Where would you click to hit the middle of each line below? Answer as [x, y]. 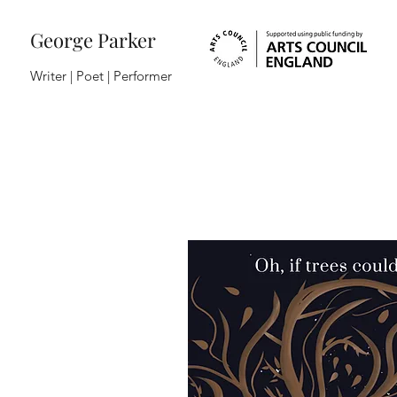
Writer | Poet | [72, 76]
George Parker [93, 40]
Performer [143, 76]
